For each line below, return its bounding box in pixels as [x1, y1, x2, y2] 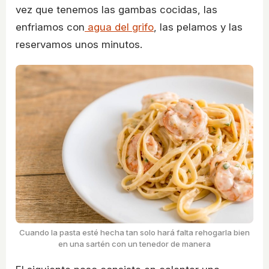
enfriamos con [16, 20, 85, 33]
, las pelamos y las [154, 20, 243, 33]
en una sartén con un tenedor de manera [58, 239, 211, 249]
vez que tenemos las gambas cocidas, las [16, 3, 217, 16]
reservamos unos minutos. [16, 38, 142, 50]
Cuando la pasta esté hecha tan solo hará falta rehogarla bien [19, 228, 250, 238]
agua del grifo [85, 20, 154, 33]
